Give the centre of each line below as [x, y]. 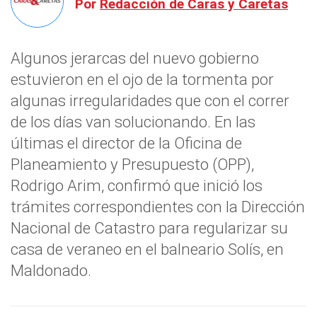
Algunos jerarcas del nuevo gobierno [135, 58]
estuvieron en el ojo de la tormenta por [142, 79]
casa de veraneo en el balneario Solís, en [147, 249]
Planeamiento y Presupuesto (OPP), [132, 164]
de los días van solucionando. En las [133, 122]
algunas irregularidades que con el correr [150, 100]
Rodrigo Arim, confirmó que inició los [137, 185]
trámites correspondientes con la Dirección [158, 207]
